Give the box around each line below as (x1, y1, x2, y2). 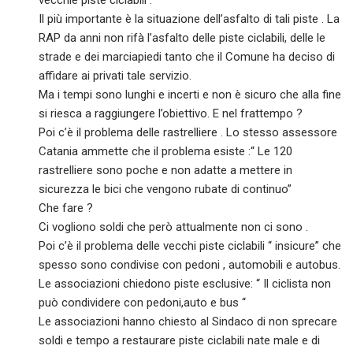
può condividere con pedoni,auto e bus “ (39, 295, 247, 310)
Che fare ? (39, 201, 94, 216)
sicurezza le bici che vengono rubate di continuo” (39, 182, 292, 197)
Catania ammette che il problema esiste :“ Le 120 (39, 144, 293, 159)
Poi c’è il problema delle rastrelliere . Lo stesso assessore (39, 125, 338, 140)
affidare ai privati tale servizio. (39, 69, 192, 84)
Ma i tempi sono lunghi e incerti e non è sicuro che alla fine (39, 87, 342, 102)
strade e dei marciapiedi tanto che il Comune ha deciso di (39, 50, 336, 65)
